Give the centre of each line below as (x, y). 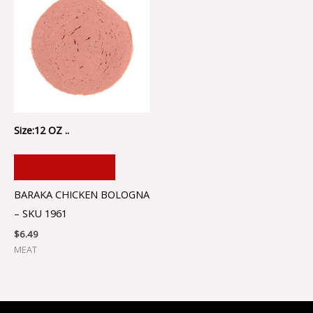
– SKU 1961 (41, 213)
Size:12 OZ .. (42, 130)
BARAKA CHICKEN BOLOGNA (82, 195)
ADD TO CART (64, 167)
